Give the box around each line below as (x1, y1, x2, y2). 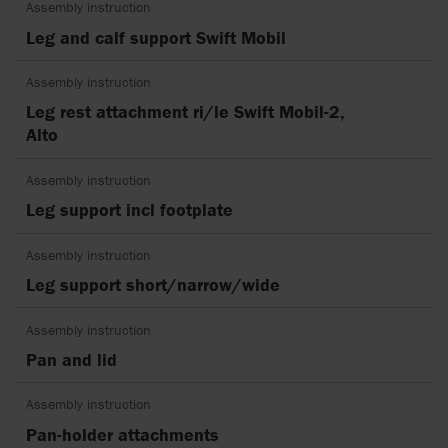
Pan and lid (26, 348, 118, 372)
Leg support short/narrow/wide (26, 273, 281, 297)
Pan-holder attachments (26, 422, 220, 446)
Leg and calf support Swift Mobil (26, 25, 287, 49)
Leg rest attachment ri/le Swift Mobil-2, (26, 100, 346, 124)
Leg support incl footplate (26, 198, 234, 222)
